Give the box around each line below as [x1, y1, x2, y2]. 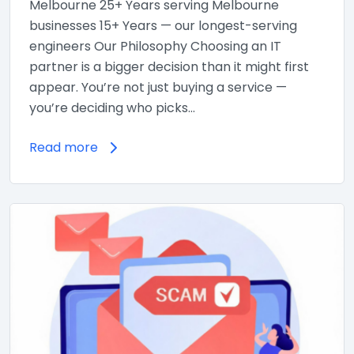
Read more [29, 138, 98, 157]
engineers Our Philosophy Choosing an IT [29, 37, 281, 56]
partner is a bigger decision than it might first [29, 58, 309, 77]
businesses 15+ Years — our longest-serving [29, 17, 297, 36]
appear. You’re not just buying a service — [29, 78, 287, 97]
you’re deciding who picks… [29, 99, 195, 118]
